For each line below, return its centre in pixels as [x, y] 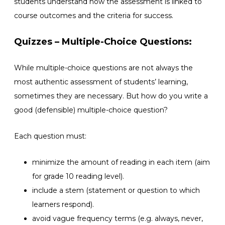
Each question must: [50, 136]
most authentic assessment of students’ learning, [101, 82]
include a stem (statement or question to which [116, 190]
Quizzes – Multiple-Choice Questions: [103, 41]
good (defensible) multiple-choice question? [91, 110]
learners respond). [63, 204]
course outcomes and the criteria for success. [94, 15]
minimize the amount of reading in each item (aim [121, 162]
